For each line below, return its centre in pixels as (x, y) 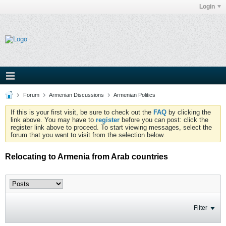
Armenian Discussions (76, 95)
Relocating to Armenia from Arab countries (87, 157)
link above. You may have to (53, 120)
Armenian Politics (134, 95)
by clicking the (189, 112)
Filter (201, 208)
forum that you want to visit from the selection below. (88, 135)
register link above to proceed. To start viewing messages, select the (111, 127)
